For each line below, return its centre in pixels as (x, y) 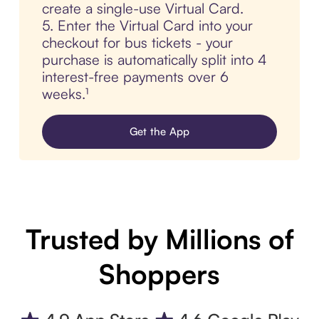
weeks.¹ (65, 94)
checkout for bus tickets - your (137, 43)
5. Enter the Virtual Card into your (147, 26)
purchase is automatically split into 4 (154, 60)
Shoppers (159, 274)
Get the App (159, 132)
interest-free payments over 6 (135, 77)
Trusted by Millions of (159, 239)
